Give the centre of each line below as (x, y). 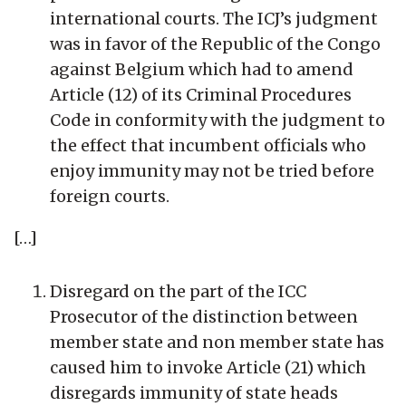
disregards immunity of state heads (194, 392)
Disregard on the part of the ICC (178, 291)
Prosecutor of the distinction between (204, 316)
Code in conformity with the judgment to (217, 120)
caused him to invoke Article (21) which (208, 367)
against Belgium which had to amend (202, 69)
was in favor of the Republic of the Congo (215, 43)
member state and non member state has (217, 342)
